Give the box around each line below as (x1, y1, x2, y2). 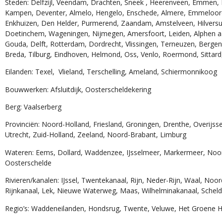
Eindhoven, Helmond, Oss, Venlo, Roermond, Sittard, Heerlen (5, 49, 198, 59)
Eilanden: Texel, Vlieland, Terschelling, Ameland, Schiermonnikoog (5, 67, 214, 77)
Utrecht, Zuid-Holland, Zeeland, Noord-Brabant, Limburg (5, 130, 182, 140)
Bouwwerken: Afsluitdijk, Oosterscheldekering (5, 84, 147, 94)
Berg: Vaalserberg (5, 102, 61, 112)
